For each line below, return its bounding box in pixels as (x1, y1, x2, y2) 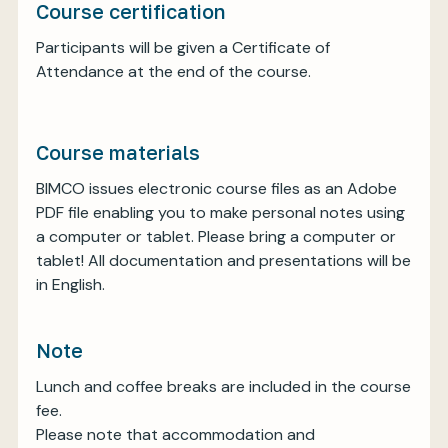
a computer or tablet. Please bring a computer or (36, 225, 396, 247)
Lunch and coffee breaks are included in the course (36, 375, 411, 397)
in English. (36, 273, 105, 295)
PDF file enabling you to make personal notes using (36, 201, 405, 223)
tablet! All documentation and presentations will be (36, 249, 411, 271)
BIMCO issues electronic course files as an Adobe (36, 177, 397, 199)
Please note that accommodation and (36, 423, 315, 445)
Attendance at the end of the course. (36, 60, 311, 82)
